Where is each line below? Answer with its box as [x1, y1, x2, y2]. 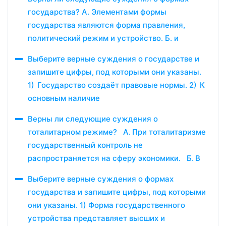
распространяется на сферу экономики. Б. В [28, 153, 200, 163]
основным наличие [28, 93, 100, 103]
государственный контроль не [28, 140, 143, 150]
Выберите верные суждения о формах [28, 174, 174, 184]
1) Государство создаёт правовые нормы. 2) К [28, 80, 205, 90]
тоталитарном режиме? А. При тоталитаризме [28, 127, 206, 137]
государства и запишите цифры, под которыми [28, 187, 206, 197]
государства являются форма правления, [28, 20, 185, 30]
